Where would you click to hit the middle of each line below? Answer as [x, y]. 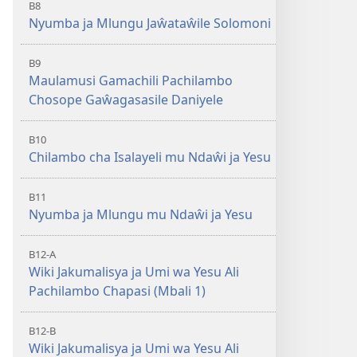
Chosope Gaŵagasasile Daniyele [126, 100]
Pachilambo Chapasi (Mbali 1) [117, 291]
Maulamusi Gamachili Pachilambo [131, 80]
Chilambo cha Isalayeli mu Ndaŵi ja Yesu [150, 157]
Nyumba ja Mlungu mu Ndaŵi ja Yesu [141, 214]
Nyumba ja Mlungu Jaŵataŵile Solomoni [150, 23]
